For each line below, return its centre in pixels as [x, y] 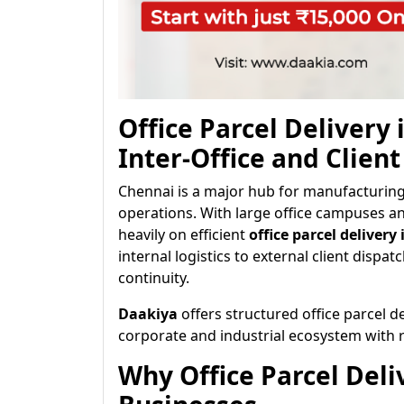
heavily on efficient [184, 234]
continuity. [154, 278]
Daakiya [148, 314]
